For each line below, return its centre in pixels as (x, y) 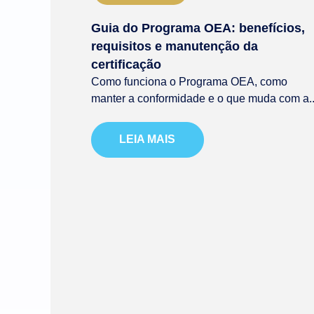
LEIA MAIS (148, 139)
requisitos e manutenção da (175, 46)
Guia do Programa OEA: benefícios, (198, 28)
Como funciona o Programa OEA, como (189, 81)
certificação (126, 64)
